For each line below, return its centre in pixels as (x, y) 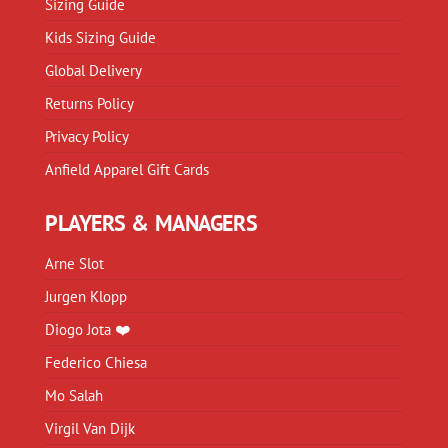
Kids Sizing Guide (100, 37)
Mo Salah (74, 395)
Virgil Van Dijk (90, 428)
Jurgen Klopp (86, 296)
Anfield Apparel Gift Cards (127, 169)
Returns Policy (89, 103)
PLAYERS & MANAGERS (151, 223)
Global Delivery (93, 70)
